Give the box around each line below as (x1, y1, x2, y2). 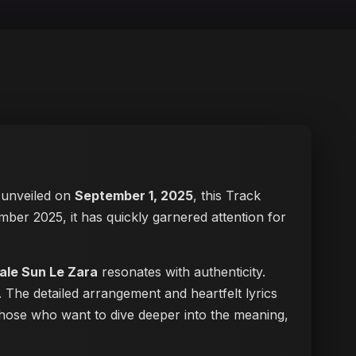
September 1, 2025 (75, 188, 193, 203)
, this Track (193, 188, 261, 203)
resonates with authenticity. (98, 264, 265, 280)
